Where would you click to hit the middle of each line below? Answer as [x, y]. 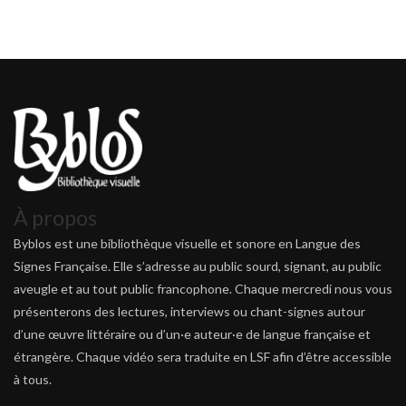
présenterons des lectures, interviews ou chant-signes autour [189, 311]
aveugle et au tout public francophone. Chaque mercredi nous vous [203, 288]
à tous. [33, 379]
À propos [55, 217]
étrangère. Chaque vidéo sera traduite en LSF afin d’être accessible [203, 356]
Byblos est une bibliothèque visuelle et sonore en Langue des [187, 243]
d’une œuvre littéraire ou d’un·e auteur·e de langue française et [192, 333]
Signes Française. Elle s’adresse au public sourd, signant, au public [198, 266]
